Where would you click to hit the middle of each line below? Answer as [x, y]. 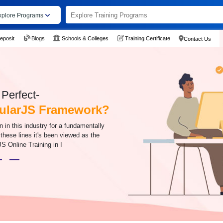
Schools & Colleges [85, 38]
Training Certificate [147, 38]
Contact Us [197, 39]
